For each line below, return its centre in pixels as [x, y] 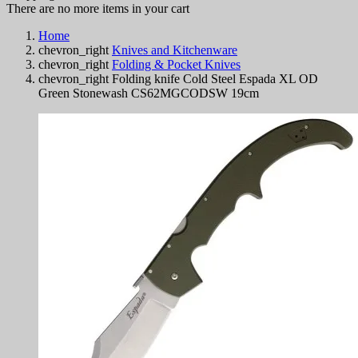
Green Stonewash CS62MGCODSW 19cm [149, 93]
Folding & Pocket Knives [176, 64]
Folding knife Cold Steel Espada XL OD [215, 78]
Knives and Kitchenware [175, 50]
